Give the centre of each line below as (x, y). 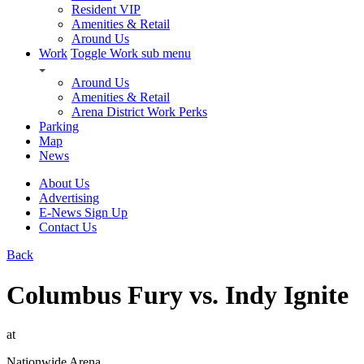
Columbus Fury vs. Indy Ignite (178, 295)
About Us (64, 184)
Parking (59, 127)
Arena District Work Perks (139, 112)
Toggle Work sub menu (131, 54)
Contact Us (68, 227)
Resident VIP (106, 10)
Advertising (69, 198)
